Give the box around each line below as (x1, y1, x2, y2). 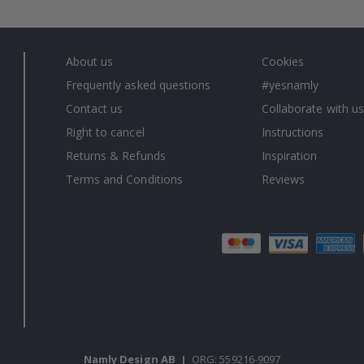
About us (65, 53, 114, 69)
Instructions (261, 123, 324, 140)
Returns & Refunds (65, 147, 166, 163)
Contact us (65, 100, 123, 116)
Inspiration (261, 147, 318, 163)
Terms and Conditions (65, 171, 183, 187)
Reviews (261, 171, 305, 187)
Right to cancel (65, 123, 145, 140)
